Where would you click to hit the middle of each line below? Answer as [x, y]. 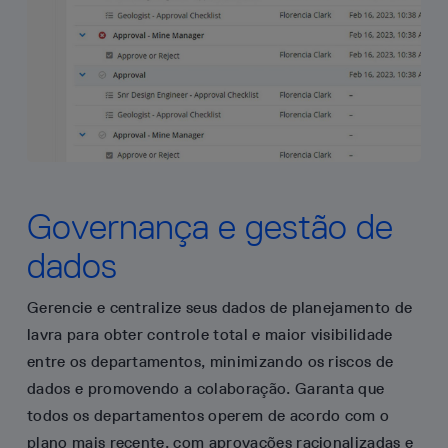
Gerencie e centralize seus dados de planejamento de [220, 307]
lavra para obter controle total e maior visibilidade [210, 334]
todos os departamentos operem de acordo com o [208, 415]
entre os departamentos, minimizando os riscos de [210, 361]
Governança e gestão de [210, 226]
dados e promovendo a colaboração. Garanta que [206, 388]
